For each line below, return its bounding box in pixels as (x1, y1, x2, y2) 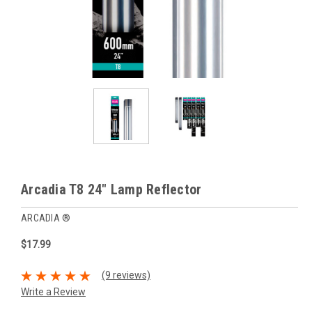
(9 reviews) (101, 270, 150, 281)
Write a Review (21, 286, 86, 297)
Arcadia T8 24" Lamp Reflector (21, 181, 202, 198)
